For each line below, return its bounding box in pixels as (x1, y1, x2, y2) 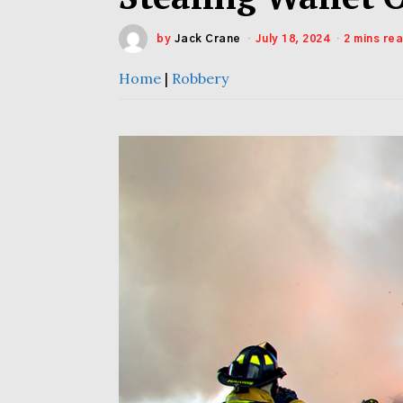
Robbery (172, 69, 228, 87)
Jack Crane (174, 33, 241, 44)
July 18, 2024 (255, 33, 329, 44)
